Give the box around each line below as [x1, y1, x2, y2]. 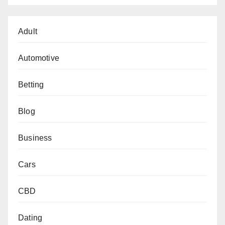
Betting [18, 80, 44, 89]
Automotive [18, 53, 59, 62]
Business [18, 133, 52, 142]
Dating [18, 213, 43, 222]
